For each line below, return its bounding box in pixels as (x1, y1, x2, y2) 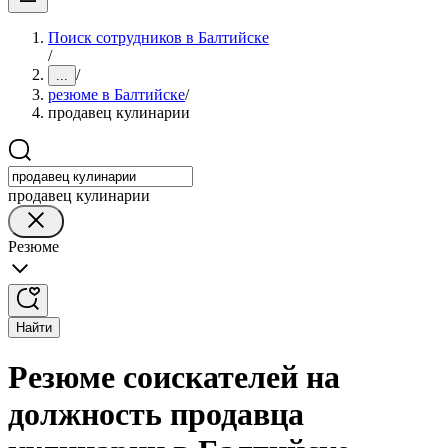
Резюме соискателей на (8, 359, 340, 396)
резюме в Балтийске (48, 86, 185, 103)
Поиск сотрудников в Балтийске (48, 29, 269, 46)
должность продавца (8, 396, 304, 433)
